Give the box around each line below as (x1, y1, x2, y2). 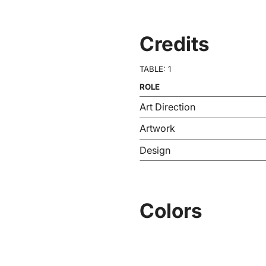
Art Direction (140, 101, 196, 113)
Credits (140, 31, 210, 56)
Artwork (140, 122, 176, 135)
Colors (140, 198, 203, 223)
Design (140, 144, 171, 156)
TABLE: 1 (140, 64, 172, 74)
